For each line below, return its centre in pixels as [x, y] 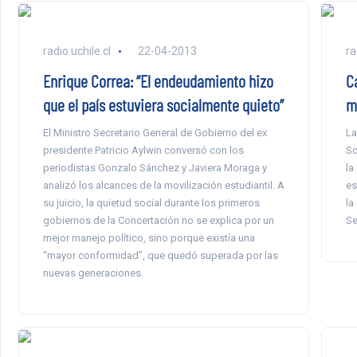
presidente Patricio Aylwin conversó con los [143, 151]
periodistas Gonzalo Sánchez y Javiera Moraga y [155, 168]
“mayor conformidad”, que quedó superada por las [160, 256]
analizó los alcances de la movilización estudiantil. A [163, 186]
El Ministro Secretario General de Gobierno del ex [155, 133]
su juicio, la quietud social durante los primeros [151, 203]
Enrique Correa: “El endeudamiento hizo [158, 81]
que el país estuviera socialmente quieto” [163, 105]
